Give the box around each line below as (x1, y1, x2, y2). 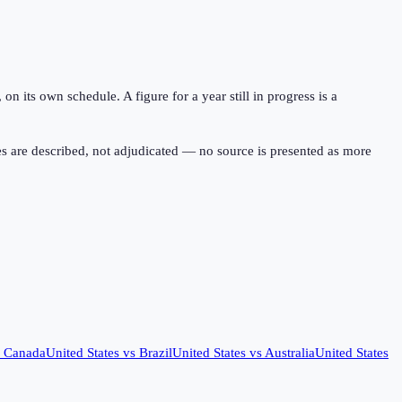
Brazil (139, 345, 172, 360)
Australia (265, 345, 315, 360)
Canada (4, 345, 46, 360)
